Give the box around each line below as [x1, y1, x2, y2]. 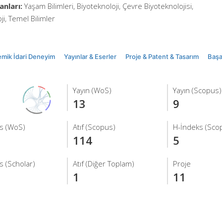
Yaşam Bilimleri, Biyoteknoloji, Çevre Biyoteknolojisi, [22, 1, 193, 11]
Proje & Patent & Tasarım [125, 53, 199, 60]
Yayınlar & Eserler [64, 53, 116, 60]
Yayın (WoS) [73, 85, 112, 95]
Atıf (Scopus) [73, 122, 116, 132]
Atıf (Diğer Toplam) [73, 159, 135, 168]
